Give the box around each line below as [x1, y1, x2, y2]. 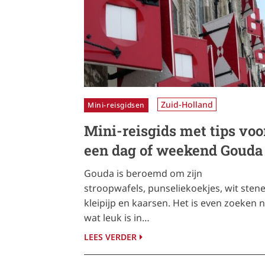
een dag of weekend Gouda [84, 140, 263, 160]
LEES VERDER [84, 231, 137, 243]
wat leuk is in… [84, 211, 150, 224]
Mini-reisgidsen [88, 99, 145, 110]
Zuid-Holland [161, 98, 213, 110]
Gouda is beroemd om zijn [84, 166, 202, 180]
